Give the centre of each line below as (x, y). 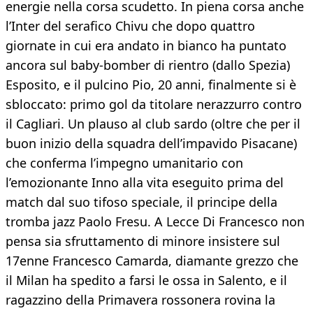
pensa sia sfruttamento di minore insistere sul (143, 241)
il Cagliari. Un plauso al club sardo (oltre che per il (153, 124)
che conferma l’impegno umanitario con (124, 163)
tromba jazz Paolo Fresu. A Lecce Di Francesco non (155, 222)
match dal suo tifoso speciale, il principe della (141, 202)
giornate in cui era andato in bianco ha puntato (146, 46)
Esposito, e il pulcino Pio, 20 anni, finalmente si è (151, 85)
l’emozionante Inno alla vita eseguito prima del (145, 183)
